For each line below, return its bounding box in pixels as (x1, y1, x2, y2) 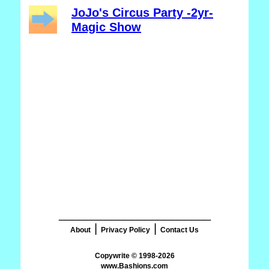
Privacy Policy (101, 226, 150, 234)
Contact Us (160, 226, 199, 234)
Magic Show (71, 20, 141, 34)
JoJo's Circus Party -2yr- (71, 6, 213, 19)
